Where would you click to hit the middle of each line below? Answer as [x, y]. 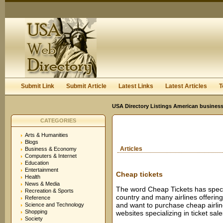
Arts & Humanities [47, 135]
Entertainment [42, 170]
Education [37, 163]
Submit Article [86, 86]
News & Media [42, 184]
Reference [38, 198]
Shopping [36, 212]
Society [34, 219]
